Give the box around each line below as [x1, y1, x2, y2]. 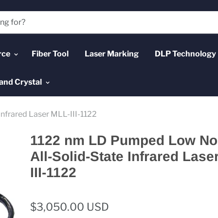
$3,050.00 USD [30, 200, 109, 213]
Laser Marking [85, 49, 139, 58]
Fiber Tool [32, 49, 69, 58]
